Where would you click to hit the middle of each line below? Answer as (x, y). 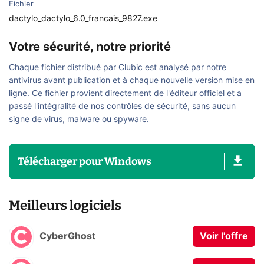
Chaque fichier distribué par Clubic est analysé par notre (118, 68)
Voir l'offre (224, 237)
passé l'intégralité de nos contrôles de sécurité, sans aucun (122, 107)
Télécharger (47, 161)
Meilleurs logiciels (65, 205)
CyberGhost (67, 237)
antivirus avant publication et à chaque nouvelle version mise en (132, 81)
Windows (128, 161)
